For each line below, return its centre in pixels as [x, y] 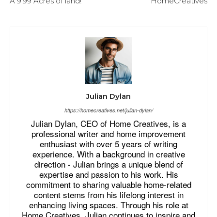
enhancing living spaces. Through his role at [108, 205]
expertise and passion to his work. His [108, 174]
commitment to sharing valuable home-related [108, 184]
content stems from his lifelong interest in [108, 194]
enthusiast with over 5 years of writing [108, 144]
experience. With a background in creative [108, 154]
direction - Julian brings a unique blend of [108, 164]
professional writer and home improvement [108, 133]
